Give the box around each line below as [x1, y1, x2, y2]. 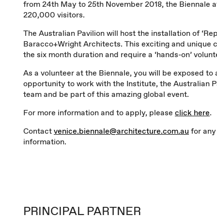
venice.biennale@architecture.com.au [54, 125, 189, 136]
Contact [23, 125, 54, 136]
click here [175, 107, 210, 118]
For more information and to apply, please [23, 107, 175, 118]
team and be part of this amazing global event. [23, 89, 189, 99]
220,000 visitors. [23, 9, 85, 20]
